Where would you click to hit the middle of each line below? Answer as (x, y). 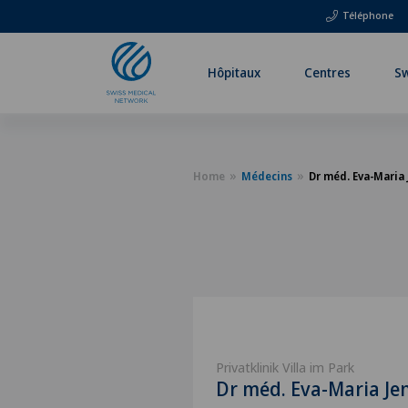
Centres (327, 72)
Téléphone (368, 15)
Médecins (267, 176)
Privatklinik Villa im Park (285, 367)
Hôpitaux (235, 72)
